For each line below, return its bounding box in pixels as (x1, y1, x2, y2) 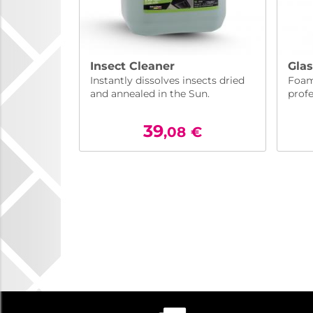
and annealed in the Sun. (90, 87, 210, 101)
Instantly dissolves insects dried (90, 74, 245, 87)
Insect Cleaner (90, 59, 175, 73)
